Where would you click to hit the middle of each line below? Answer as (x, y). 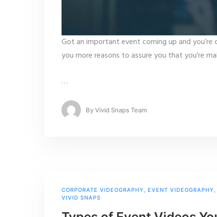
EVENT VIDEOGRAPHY (181, 190)
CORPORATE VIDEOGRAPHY (103, 190)
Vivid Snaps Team (121, 110)
